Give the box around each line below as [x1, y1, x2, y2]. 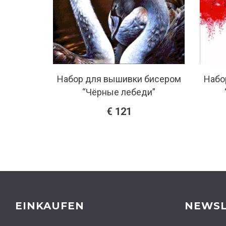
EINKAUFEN [15, 200, 84, 212]
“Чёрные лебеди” [82, 87, 155, 98]
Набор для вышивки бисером [56, 74, 181, 85]
